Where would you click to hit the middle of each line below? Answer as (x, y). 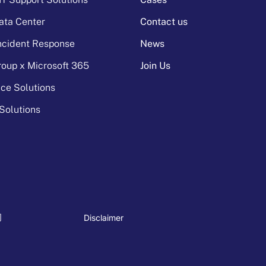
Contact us (164, 21)
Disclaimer (104, 217)
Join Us (155, 65)
